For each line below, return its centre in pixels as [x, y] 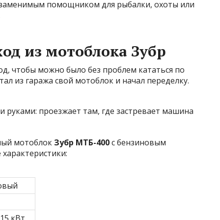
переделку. [168, 81]
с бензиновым [138, 142]
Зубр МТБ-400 [82, 142]
